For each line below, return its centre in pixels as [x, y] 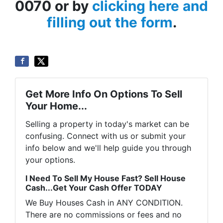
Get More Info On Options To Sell [104, 94]
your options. [50, 160]
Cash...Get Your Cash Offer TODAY [94, 188]
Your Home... [56, 106]
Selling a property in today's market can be [107, 124]
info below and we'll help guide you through [108, 148]
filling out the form [110, 23]
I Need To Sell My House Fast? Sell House [106, 178]
